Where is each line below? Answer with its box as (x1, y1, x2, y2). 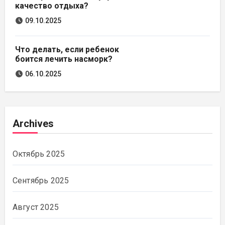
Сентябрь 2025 (12, 176, 69, 186)
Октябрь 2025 (12, 149, 65, 159)
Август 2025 (12, 202, 59, 212)
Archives (12, 118, 54, 130)
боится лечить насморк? (15, 54, 113, 64)
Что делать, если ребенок (15, 44, 119, 54)
